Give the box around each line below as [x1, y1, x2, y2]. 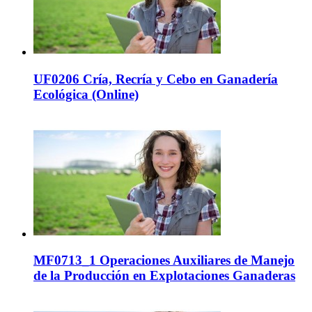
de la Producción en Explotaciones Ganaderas [33, 268, 295, 283]
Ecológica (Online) [33, 86, 139, 102]
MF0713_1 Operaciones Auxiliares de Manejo [33, 253, 295, 268]
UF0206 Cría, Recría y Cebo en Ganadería [33, 71, 278, 86]
